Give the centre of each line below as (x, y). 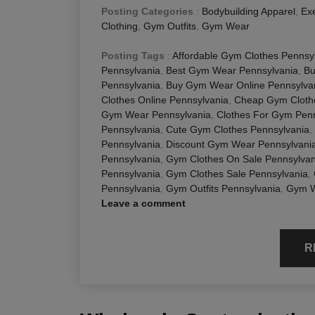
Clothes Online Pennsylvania (165, 99)
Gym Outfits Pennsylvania (223, 188)
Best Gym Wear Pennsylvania (232, 70)
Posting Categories (147, 11)
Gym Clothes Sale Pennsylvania (237, 173)
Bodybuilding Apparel (249, 11)
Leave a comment (143, 203)
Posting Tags (133, 55)
